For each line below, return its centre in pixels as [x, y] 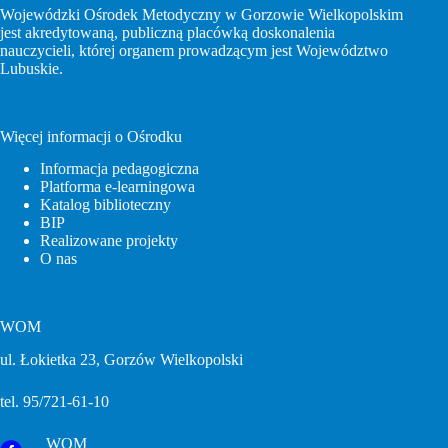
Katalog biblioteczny [105, 205]
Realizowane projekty [109, 241]
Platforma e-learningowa [117, 187]
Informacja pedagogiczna [119, 169]
